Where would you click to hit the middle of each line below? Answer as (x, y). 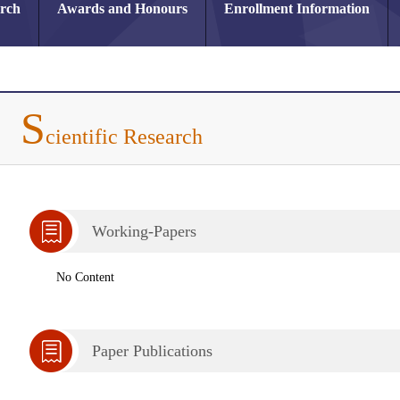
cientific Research (124, 137)
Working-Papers (144, 231)
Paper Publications (152, 351)
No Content (85, 277)
